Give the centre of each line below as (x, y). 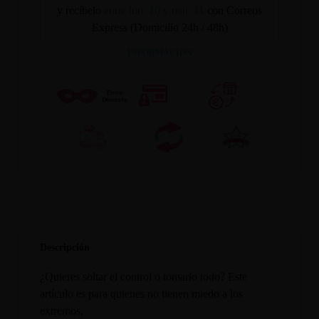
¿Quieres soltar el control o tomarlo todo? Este (144, 276)
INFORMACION (159, 53)
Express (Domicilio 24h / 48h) (159, 28)
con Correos (235, 11)
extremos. (62, 310)
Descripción (65, 247)
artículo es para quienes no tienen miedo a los (142, 293)
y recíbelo (80, 11)
